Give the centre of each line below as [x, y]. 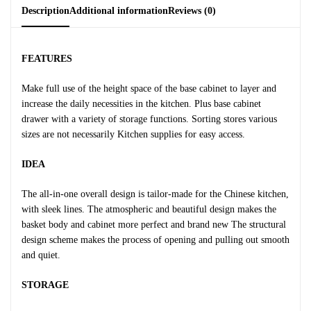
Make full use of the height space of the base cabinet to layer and [149, 89]
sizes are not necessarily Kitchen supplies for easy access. [133, 134]
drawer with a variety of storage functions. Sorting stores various [149, 119]
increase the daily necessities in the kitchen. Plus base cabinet [141, 104]
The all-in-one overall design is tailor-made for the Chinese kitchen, [155, 194]
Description [45, 11]
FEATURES [47, 59]
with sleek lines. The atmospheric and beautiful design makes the [149, 209]
